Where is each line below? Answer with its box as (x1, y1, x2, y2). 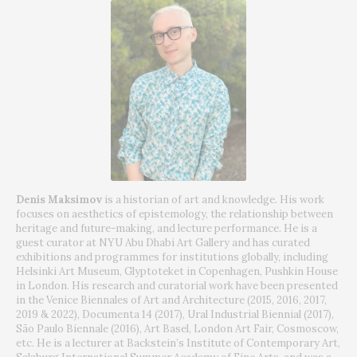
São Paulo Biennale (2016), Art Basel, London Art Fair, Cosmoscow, (16, 321, 339, 335)
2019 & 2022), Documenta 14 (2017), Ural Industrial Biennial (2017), (16, 307, 334, 321)
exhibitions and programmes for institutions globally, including (16, 249, 328, 264)
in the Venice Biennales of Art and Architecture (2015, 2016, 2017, (16, 292, 327, 307)
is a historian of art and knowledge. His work (104, 192, 324, 206)
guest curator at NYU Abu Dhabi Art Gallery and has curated (16, 235, 310, 249)
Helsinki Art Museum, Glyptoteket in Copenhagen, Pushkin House (16, 264, 338, 278)
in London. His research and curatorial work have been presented (16, 278, 338, 292)
